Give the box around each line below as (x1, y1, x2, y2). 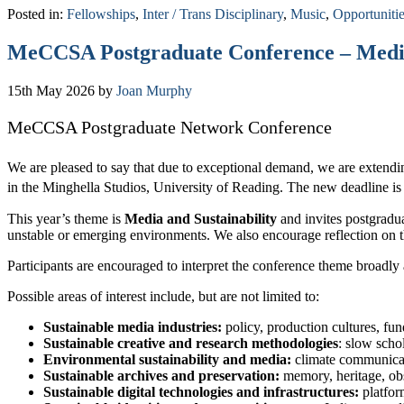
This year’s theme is (7, 210, 124, 226)
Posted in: (7, 6, 67, 23)
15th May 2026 (7, 83, 95, 99)
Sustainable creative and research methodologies (43, 335, 338, 351)
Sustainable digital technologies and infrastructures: (43, 383, 359, 399)
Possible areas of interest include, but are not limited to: (7, 288, 326, 304)
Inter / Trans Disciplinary (142, 6, 283, 23)
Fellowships (67, 6, 135, 23)
